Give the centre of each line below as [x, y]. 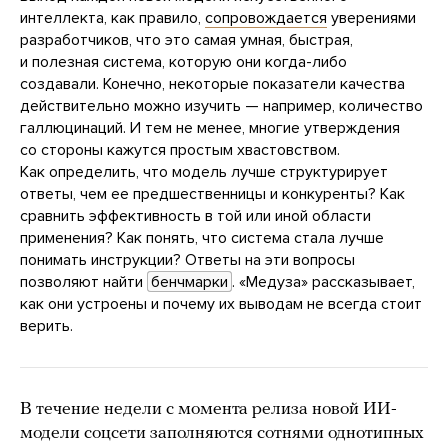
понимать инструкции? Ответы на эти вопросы [187, 260]
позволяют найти [83, 282]
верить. [46, 326]
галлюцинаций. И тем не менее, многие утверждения [210, 128]
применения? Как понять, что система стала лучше [202, 238]
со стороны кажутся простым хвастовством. [180, 150]
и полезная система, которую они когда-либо [183, 62]
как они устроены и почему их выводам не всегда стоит [221, 304]
